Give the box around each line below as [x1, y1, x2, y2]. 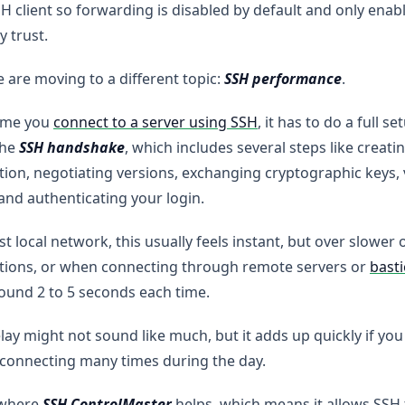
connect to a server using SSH [53, 112, 258, 132]
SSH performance [224, 69, 342, 89]
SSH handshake [19, 137, 125, 157]
